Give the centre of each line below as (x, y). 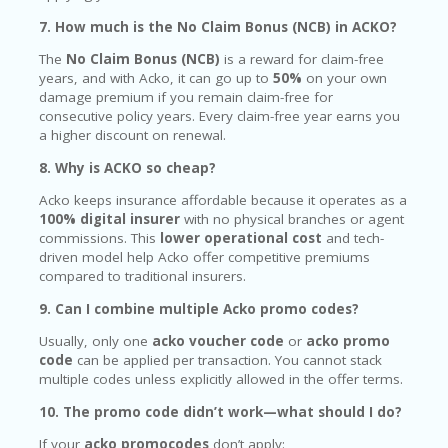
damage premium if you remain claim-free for (186, 97)
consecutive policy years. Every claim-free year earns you (219, 116)
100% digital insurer (109, 219)
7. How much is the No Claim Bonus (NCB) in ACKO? (218, 26)
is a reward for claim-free (302, 59)
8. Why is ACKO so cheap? (127, 167)
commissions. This (99, 238)
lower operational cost (241, 238)
